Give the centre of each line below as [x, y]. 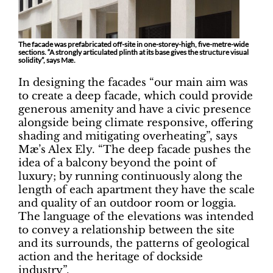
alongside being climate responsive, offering [136, 123]
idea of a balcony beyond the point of [117, 163]
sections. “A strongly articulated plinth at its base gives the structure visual [133, 52]
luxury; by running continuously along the [130, 177]
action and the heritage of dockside [111, 257]
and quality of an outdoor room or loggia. [127, 204]
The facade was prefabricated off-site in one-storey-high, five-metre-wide [133, 44]
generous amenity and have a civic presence [135, 110]
